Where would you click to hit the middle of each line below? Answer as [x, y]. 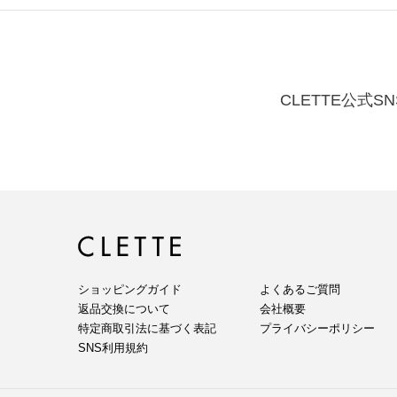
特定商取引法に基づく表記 [147, 329]
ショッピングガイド [130, 290]
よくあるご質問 [300, 290]
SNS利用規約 [113, 348]
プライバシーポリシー [317, 329]
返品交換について [124, 309]
